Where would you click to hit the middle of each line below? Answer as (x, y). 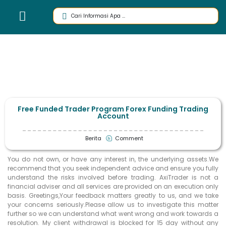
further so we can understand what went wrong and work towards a (113, 213)
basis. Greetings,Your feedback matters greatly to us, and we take (113, 195)
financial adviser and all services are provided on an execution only (113, 186)
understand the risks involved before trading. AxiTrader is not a (113, 177)
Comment (129, 138)
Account (113, 116)
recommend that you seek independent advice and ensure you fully (113, 168)
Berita (93, 138)
